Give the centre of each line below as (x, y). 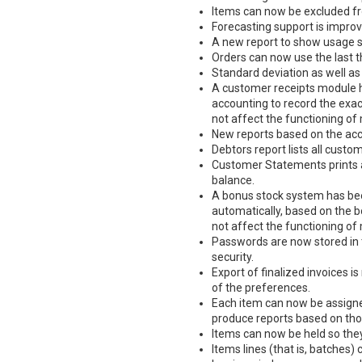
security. (233, 257)
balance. (233, 180)
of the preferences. (261, 288)
